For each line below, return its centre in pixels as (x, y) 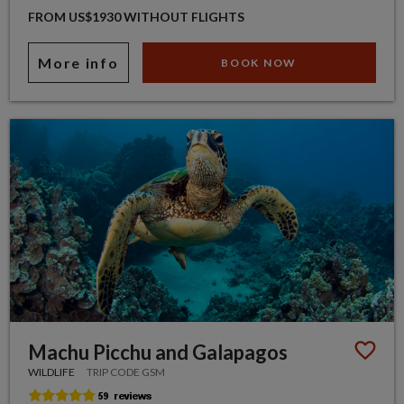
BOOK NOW (259, 63)
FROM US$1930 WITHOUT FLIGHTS (137, 17)
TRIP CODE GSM (126, 372)
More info (78, 63)
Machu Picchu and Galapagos (158, 352)
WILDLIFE (52, 372)
